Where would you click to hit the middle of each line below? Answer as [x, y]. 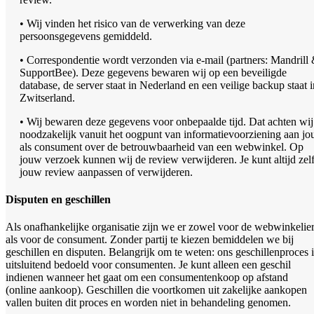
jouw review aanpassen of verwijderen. [106, 172]
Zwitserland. [47, 97]
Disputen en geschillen [58, 200]
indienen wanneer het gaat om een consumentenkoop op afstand [147, 278]
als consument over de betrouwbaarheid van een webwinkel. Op [162, 146]
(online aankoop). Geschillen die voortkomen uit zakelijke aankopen [156, 290]
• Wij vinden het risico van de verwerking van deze [132, 23]
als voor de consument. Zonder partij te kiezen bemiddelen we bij [150, 240]
